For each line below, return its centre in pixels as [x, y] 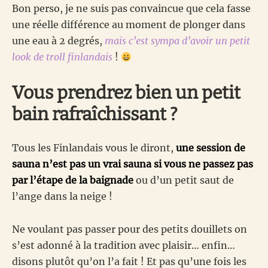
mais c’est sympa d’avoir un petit [177, 41]
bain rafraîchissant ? [95, 115]
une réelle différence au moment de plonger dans [129, 25]
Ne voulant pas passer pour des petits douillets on [130, 229]
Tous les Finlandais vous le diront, [94, 148]
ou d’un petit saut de [184, 180]
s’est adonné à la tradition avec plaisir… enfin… [124, 246]
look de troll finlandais [62, 57]
